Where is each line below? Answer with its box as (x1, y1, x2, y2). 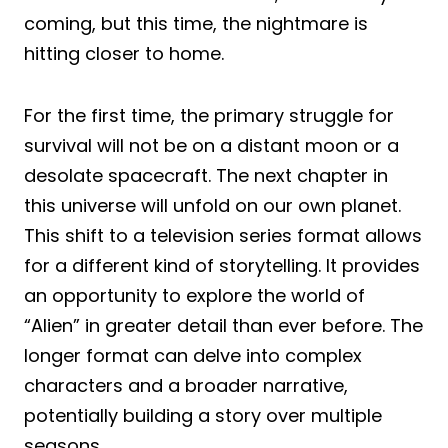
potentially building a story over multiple (24, 402, 382, 428)
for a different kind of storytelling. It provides (24, 252, 420, 278)
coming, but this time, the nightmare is (24, 10, 368, 36)
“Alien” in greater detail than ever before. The (24, 312, 423, 338)
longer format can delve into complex (24, 342, 362, 368)
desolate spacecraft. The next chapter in (24, 162, 388, 188)
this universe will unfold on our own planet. (24, 192, 401, 218)
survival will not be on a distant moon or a (24, 132, 399, 158)
